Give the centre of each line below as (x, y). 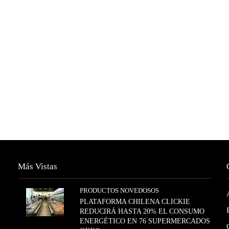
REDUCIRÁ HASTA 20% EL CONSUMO (142, 211)
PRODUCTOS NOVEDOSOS (120, 190)
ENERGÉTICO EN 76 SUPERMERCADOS (145, 221)
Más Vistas (38, 166)
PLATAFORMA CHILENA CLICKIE (135, 201)
